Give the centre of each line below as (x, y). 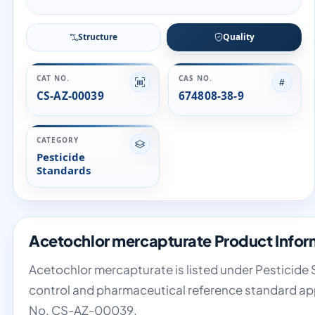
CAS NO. (196, 78)
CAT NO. (53, 78)
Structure (98, 37)
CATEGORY (58, 140)
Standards (64, 170)
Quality (238, 37)
